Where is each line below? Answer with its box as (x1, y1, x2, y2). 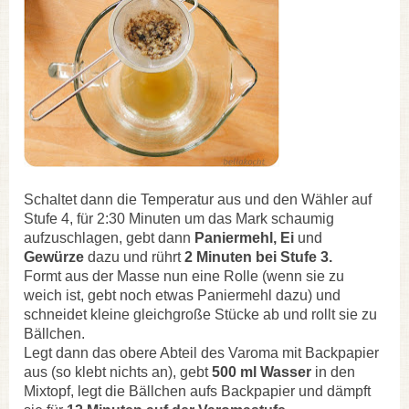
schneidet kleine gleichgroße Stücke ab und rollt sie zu (24, 306, 377, 322)
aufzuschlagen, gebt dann (24, 229, 194, 246)
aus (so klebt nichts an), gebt (24, 363, 208, 380)
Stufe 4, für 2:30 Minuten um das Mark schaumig (24, 210, 334, 226)
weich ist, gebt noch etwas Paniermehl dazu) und (24, 287, 341, 303)
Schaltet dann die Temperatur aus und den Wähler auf (24, 191, 372, 207)
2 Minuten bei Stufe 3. (184, 248, 332, 265)
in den (311, 363, 355, 380)
